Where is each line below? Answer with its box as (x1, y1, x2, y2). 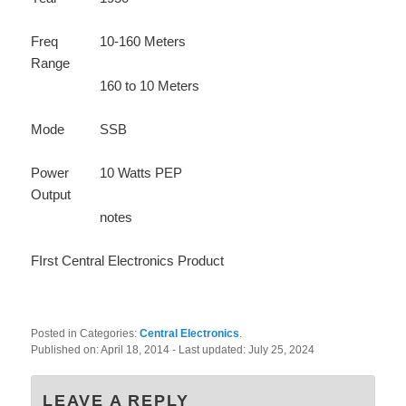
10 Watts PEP (100, 165, 183, 181)
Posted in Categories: (31, 326, 140, 340)
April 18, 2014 (101, 343, 173, 356)
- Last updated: (172, 343, 249, 356)
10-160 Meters (100, 34, 187, 50)
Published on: (31, 343, 101, 356)
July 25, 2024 (248, 343, 315, 356)
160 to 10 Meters (100, 77, 200, 93)
